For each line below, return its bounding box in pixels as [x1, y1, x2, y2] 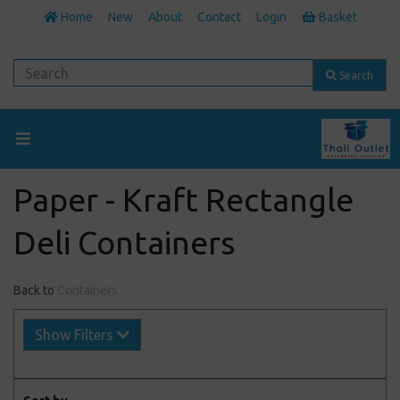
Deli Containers [13, 224, 235, 262]
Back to [13, 283, 54, 298]
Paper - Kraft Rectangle [13, 181, 354, 219]
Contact [196, 10, 241, 24]
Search [337, 69, 373, 81]
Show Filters [35, 327, 117, 344]
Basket [315, 10, 357, 24]
